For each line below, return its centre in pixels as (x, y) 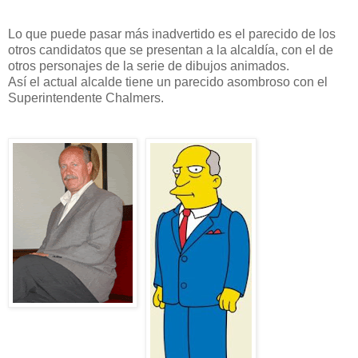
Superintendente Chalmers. (86, 97)
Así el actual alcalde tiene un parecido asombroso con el (168, 82)
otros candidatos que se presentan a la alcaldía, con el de (171, 50)
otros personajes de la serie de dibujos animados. (149, 66)
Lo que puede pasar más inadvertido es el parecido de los (172, 34)
